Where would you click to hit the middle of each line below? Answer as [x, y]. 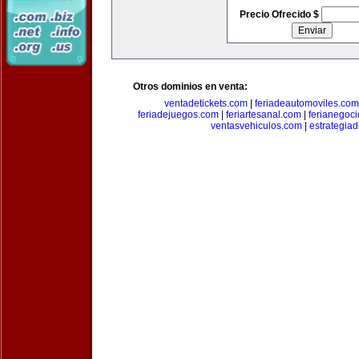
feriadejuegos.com [178, 115]
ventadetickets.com [206, 103]
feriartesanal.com [263, 115]
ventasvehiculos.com [256, 126]
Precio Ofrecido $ [280, 14]
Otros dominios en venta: [190, 87]
